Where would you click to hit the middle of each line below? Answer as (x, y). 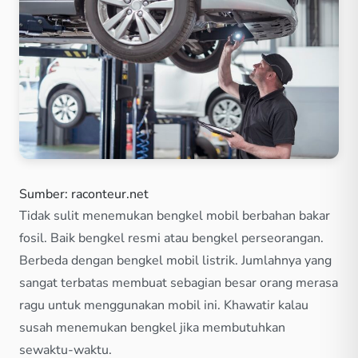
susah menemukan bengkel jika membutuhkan (152, 328)
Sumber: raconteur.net (84, 195)
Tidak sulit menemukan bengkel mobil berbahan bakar (175, 216)
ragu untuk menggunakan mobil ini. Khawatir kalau (164, 306)
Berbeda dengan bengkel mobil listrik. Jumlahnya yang (175, 261)
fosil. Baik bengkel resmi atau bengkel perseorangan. (171, 239)
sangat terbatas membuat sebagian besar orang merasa (179, 283)
